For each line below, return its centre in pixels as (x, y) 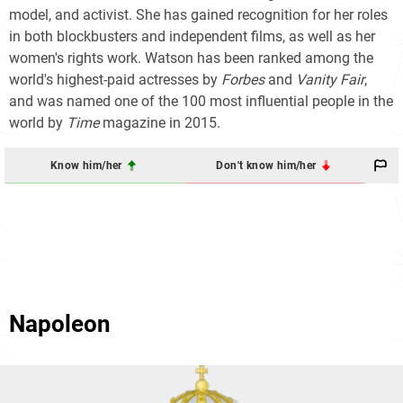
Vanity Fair (330, 80)
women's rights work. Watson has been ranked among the (191, 58)
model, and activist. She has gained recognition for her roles (198, 15)
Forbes (243, 80)
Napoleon (60, 324)
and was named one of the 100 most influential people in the (201, 102)
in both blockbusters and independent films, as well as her (192, 37)
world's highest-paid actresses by (115, 80)
